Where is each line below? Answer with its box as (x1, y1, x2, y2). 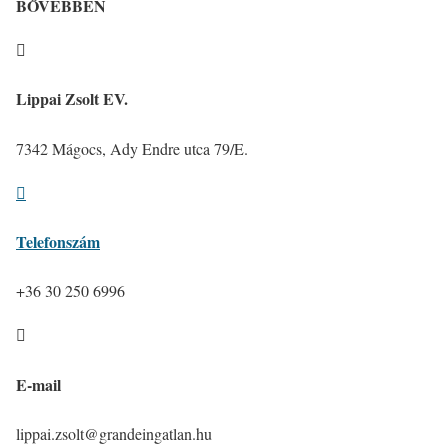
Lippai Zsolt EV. (16, 87, 128, 111)
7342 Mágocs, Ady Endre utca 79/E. (16, 137, 248, 159)
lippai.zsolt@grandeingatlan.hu (16, 422, 212, 444)
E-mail (16, 372, 61, 396)
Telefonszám (16, 230, 100, 254)
